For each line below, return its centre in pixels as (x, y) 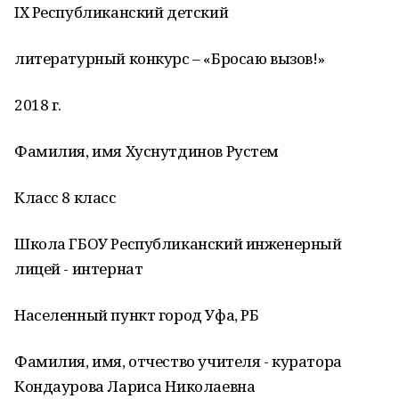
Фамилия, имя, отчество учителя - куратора (178, 361)
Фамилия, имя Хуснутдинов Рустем (147, 151)
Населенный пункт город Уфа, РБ (137, 315)
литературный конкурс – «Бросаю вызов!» (170, 58)
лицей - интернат (79, 269)
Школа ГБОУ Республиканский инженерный (178, 244)
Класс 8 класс (65, 197)
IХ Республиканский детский (122, 12)
